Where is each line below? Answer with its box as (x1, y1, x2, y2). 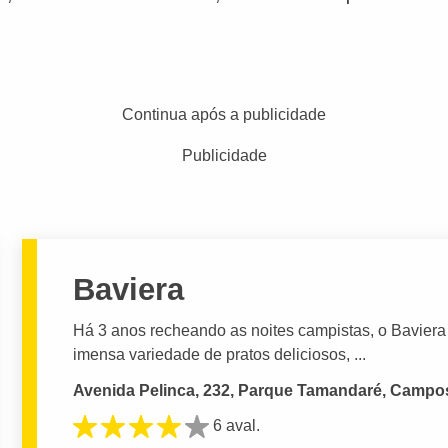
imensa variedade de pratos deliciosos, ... (73, 345, 367, 363)
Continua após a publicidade (122, 106, 326, 123)
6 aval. (213, 416, 261, 434)
